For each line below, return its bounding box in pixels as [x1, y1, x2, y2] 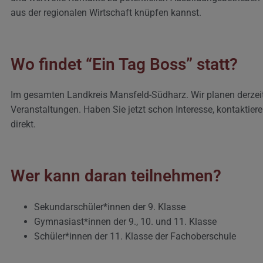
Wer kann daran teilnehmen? [11, 166, 221, 186]
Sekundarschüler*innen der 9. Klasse [34, 201, 186, 213]
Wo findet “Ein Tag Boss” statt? [11, 55, 238, 74]
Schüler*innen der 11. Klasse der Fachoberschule [34, 230, 236, 242]
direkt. [11, 119, 36, 130]
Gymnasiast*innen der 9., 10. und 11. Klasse [34, 215, 217, 227]
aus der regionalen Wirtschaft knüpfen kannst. [11, 6, 201, 18]
